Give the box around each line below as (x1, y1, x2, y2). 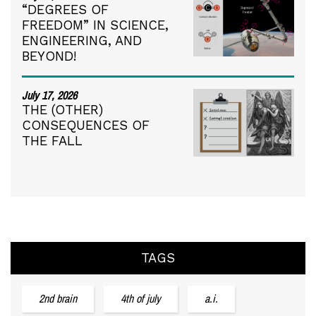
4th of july (121, 291, 161, 307)
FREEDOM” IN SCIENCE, (22, 18, 169, 33)
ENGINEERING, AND (22, 33, 142, 49)
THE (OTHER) (22, 102, 103, 118)
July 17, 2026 (22, 87, 77, 104)
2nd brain (39, 291, 77, 307)
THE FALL (22, 133, 83, 149)
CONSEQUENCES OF (22, 118, 150, 133)
